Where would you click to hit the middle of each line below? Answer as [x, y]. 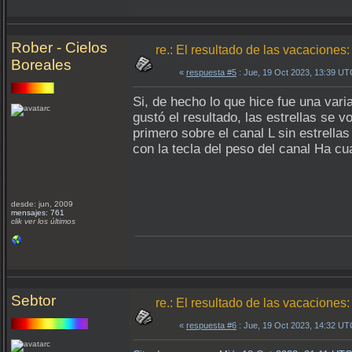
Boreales [41, 65]
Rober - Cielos [59, 48]
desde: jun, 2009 [42, 204]
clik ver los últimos [43, 221]
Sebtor [33, 301]
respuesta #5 [211, 72]
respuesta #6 [211, 325]
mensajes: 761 [38, 213]
